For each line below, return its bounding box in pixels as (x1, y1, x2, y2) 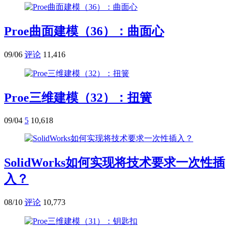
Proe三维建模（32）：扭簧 (4, 90, 152, 104)
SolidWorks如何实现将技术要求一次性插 (4, 155, 225, 169)
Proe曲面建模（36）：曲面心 (4, 25, 164, 38)
